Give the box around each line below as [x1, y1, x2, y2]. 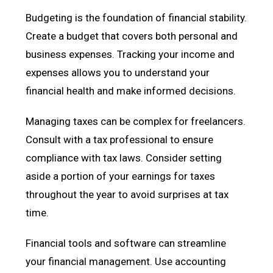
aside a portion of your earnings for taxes [26, 169, 216, 182]
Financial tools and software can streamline [26, 236, 227, 249]
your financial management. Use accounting [26, 255, 227, 268]
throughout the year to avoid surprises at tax [26, 188, 229, 200]
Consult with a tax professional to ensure [26, 133, 214, 146]
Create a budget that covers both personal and [26, 29, 238, 42]
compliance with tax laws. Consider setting [26, 151, 222, 164]
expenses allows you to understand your [26, 66, 210, 79]
